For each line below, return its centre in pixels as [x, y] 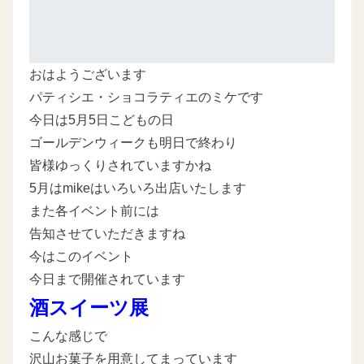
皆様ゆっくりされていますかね [120, 165]
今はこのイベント [81, 256]
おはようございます [88, 74]
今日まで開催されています [107, 279]
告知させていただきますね [107, 233]
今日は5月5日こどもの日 [102, 119]
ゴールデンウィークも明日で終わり [133, 142]
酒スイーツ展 [89, 307]
